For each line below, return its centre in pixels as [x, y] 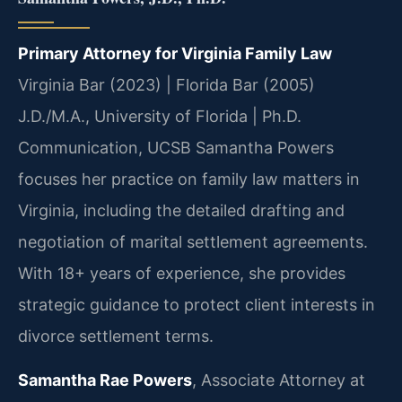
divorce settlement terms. [116, 336]
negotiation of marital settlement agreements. [193, 241]
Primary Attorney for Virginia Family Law [175, 53]
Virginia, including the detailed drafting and [181, 210]
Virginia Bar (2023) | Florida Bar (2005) [166, 84]
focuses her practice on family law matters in [189, 179]
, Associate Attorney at [279, 380]
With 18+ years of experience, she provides [182, 273]
